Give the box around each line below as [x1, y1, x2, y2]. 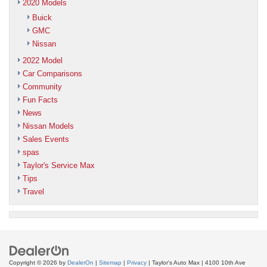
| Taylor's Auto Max [147, 259, 200, 266]
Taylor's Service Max [23, 160, 95, 170]
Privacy [127, 259, 147, 266]
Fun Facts [23, 95, 58, 104]
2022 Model [23, 55, 63, 65]
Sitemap [99, 259, 122, 266]
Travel [23, 187, 44, 196]
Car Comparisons [23, 69, 82, 78]
